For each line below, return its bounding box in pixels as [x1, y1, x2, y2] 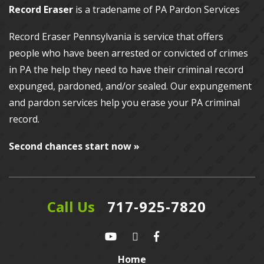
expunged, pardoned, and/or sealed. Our [9, 80, 190, 93]
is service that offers [131, 30, 223, 43]
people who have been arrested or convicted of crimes [9, 47, 248, 60]
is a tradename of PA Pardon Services [73, 3, 240, 16]
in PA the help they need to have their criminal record [9, 63, 243, 76]
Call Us [47, 197, 98, 216]
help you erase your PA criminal [98, 96, 240, 109]
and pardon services [9, 96, 98, 109]
